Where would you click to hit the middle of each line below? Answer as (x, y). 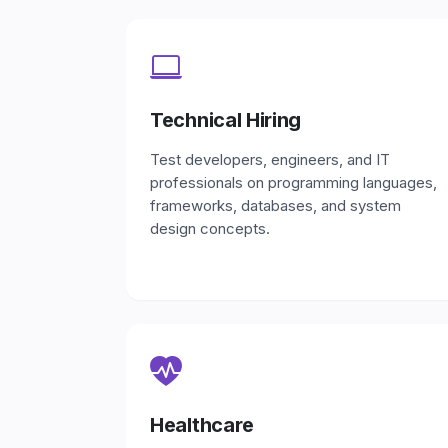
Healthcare (202, 425)
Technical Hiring (226, 120)
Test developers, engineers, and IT (270, 159)
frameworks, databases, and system (275, 205)
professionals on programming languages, (293, 182)
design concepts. (210, 228)
